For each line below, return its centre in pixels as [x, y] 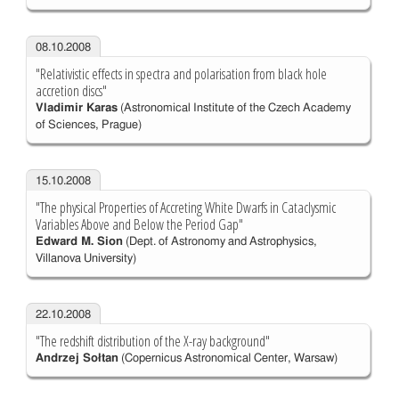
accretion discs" [71, 91]
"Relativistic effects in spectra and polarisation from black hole [181, 74]
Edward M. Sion [79, 242]
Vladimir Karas [76, 109]
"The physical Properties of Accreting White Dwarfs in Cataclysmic [185, 208]
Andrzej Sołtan [77, 359]
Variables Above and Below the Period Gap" [139, 225]
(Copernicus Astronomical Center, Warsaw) [228, 359]
